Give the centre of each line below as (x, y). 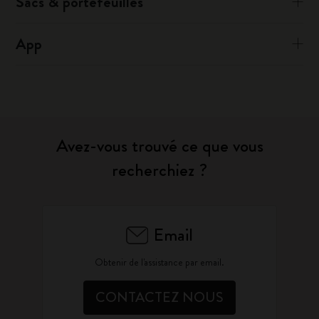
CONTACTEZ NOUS (159, 297)
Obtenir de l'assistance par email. (159, 262)
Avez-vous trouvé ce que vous (159, 146)
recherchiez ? (159, 170)
